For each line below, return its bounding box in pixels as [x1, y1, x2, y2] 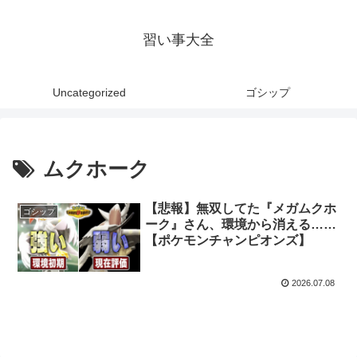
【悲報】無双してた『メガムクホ [145, 201, 337, 215]
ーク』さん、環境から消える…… [145, 217, 337, 231]
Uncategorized [53, 86, 126, 100]
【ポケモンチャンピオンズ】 [145, 233, 312, 247]
